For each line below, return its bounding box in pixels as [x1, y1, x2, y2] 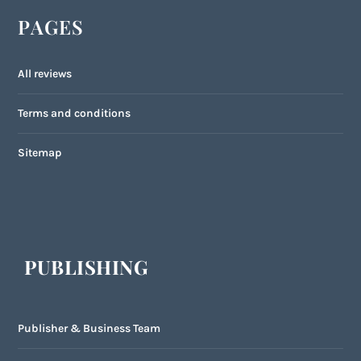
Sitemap [18, 146, 62, 160]
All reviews [18, 67, 73, 81]
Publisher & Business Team [18, 322, 161, 336]
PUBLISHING [24, 254, 149, 280]
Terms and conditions [18, 106, 131, 121]
